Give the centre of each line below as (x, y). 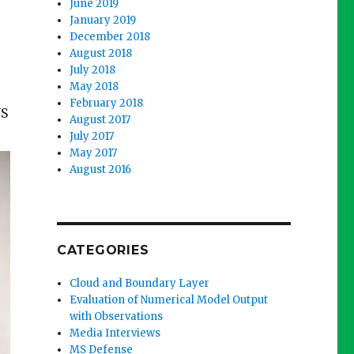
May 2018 (94, 87)
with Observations (117, 317)
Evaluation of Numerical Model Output (169, 300)
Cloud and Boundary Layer (140, 284)
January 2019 (103, 21)
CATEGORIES (103, 250)
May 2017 (94, 153)
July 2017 (92, 137)
